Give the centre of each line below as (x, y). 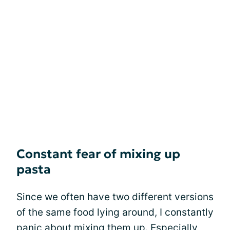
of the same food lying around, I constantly (115, 212)
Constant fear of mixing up (98, 154)
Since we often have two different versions (115, 197)
